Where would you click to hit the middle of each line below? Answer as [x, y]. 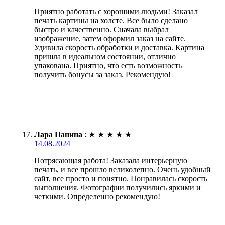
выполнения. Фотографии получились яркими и [118, 188]
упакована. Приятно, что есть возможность [108, 66]
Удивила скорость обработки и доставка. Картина [119, 48]
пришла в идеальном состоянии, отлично [105, 57]
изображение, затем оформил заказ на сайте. [110, 39]
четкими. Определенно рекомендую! [97, 197]
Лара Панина [58, 135]
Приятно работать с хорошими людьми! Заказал [116, 12]
